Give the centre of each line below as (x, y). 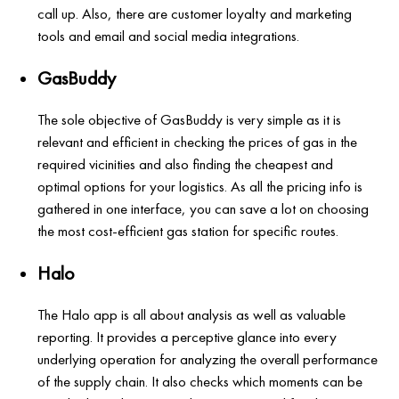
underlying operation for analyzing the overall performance (208, 358)
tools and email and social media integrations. (169, 35)
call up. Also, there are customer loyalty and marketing (195, 13)
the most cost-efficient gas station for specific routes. (188, 230)
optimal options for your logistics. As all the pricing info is (200, 186)
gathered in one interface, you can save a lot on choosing (204, 208)
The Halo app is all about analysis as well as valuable (192, 314)
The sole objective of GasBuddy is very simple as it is (190, 119)
